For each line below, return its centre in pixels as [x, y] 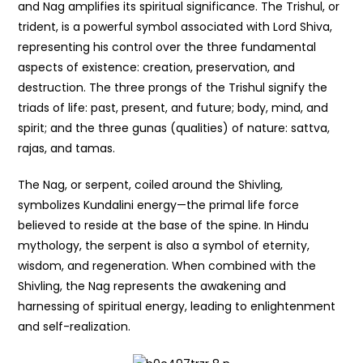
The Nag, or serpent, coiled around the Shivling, [151, 185]
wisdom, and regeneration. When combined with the [167, 266]
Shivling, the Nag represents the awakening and [152, 286]
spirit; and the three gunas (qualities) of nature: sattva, [174, 128]
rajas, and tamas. [67, 149]
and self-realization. [75, 327]
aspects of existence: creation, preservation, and [157, 68]
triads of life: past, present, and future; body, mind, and [173, 108]
